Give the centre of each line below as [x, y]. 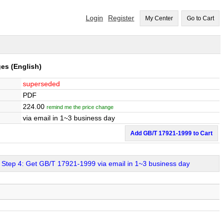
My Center [159, 18]
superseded [41, 84]
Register [121, 18]
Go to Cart [200, 18]
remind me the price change [80, 107]
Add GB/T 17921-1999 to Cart [171, 133]
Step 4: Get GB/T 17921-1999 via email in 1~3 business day [96, 164]
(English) [25, 66]
